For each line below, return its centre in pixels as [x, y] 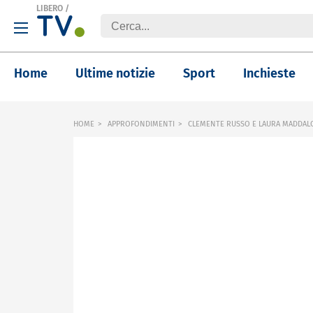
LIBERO [50, 8]
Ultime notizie [115, 73]
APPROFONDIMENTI [141, 124]
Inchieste [269, 73]
